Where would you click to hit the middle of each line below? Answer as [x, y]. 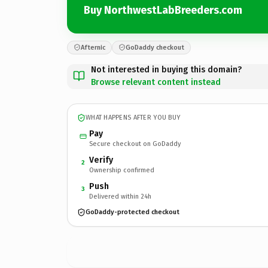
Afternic [93, 47]
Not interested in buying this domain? [166, 69]
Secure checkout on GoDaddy [135, 144]
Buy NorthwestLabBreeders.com [163, 10]
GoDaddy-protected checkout [133, 212]
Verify [101, 160]
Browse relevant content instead [156, 82]
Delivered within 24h [120, 196]
